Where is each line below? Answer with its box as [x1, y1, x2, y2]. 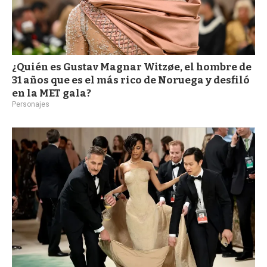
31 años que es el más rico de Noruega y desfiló [12, 73, 250, 86]
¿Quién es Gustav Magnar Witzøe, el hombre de [12, 60, 252, 73]
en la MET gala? [12, 86, 91, 100]
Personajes [12, 100, 49, 108]
